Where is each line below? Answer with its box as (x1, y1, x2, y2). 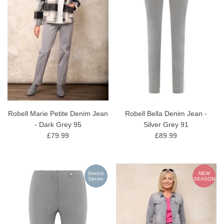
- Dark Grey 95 (34, 120, 81, 129)
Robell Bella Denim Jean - (125, 109, 207, 118)
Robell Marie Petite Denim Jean (7, 109, 108, 118)
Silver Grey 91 (143, 120, 189, 129)
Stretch (87, 170, 104, 176)
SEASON (193, 176, 215, 182)
